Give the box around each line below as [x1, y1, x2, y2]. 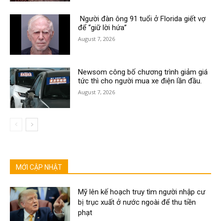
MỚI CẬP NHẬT [16, 163, 62, 171]
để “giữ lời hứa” [78, 23, 127, 32]
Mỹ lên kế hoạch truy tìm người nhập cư [78, 187, 206, 196]
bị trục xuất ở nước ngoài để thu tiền [78, 197, 196, 207]
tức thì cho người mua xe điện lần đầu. [78, 76, 202, 85]
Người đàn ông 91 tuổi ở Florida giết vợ [78, 14, 206, 23]
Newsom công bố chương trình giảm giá [78, 67, 208, 76]
